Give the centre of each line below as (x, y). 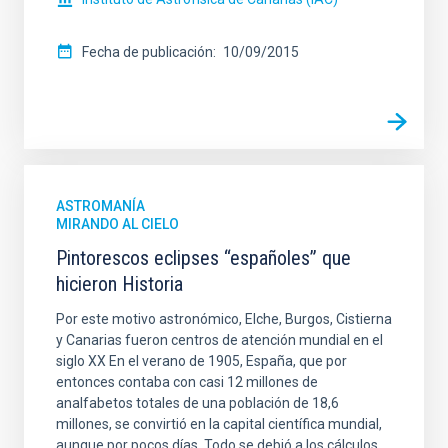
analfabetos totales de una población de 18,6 (197, 402)
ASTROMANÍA (100, 205)
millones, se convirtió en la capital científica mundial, (219, 423)
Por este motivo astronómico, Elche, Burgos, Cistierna (224, 318)
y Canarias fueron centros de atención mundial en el (219, 339)
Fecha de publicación (147, 51)
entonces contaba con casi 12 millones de (187, 381)
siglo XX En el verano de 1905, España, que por (201, 360)
